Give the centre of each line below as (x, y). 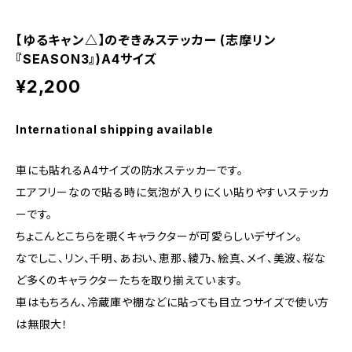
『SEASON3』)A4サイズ (86, 59)
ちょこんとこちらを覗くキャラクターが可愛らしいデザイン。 (159, 236)
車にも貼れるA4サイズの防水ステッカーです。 (130, 170)
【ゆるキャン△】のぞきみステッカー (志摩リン (146, 40)
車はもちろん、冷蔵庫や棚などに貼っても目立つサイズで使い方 (173, 302)
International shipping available (115, 129)
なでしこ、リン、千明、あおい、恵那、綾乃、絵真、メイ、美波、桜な (171, 258)
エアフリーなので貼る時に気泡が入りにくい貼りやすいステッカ (173, 192)
